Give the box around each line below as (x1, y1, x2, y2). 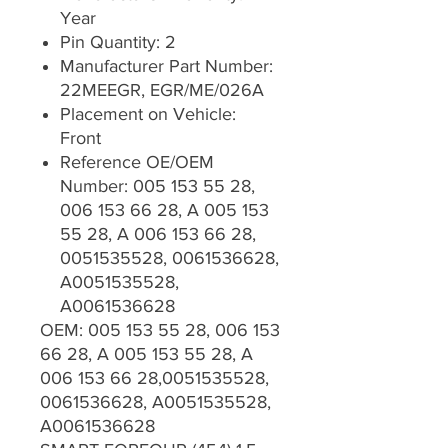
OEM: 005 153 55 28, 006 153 (40, 320, 280, 341)
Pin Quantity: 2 (60, 32, 176, 53)
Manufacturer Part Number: (60, 56, 273, 77)
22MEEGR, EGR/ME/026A (60, 80, 264, 101)
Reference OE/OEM (60, 152, 214, 173)
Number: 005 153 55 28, (60, 176, 255, 197)
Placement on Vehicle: (60, 104, 236, 125)
